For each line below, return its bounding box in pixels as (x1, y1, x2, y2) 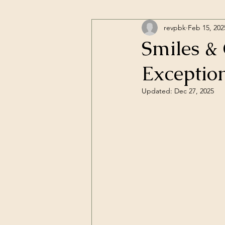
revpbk (164, 23, 186, 32)
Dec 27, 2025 (174, 86, 214, 95)
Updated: (142, 86, 174, 95)
